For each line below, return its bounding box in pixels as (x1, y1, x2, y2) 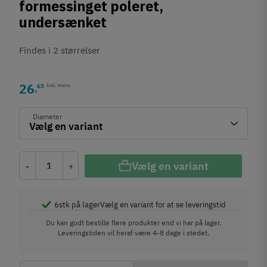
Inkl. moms (46, 82, 71, 88)
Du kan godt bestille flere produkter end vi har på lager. (46, 218, 221, 227)
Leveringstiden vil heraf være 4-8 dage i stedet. (58, 228, 209, 237)
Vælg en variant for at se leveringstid (100, 199, 226, 210)
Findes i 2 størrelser (19, 45, 101, 56)
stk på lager (58, 199, 100, 210)
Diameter (33, 112, 63, 121)
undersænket (19, 13, 107, 33)
